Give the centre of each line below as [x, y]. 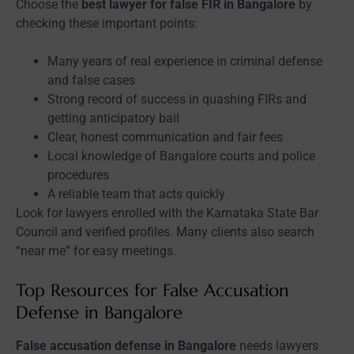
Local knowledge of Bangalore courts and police [181, 156]
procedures [78, 175]
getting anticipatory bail [113, 118]
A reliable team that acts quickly [136, 194]
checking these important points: [107, 23]
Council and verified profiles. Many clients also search [165, 232]
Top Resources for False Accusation [153, 290]
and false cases [91, 80]
